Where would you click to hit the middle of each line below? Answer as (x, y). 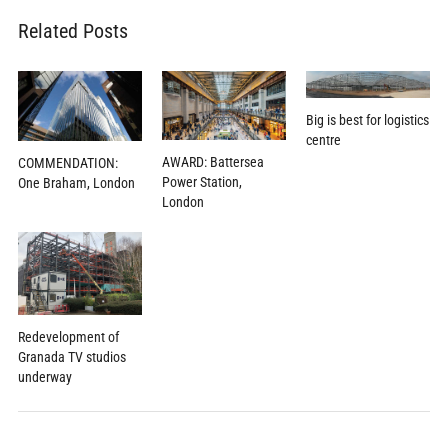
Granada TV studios (71, 357)
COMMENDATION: (67, 162)
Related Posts (72, 30)
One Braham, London (76, 182)
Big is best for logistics (368, 119)
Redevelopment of (68, 337)
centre (324, 139)
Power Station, (201, 182)
